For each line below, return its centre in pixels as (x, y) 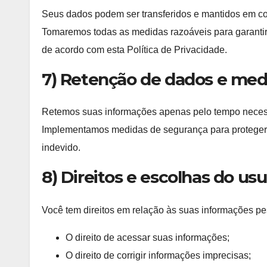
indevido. (61, 148)
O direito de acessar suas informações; (148, 237)
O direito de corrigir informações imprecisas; (158, 255)
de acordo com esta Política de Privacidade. (134, 49)
